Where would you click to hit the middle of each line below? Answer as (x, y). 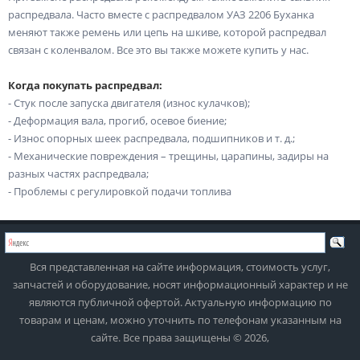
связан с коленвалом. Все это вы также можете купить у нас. (158, 49)
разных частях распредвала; (78, 173)
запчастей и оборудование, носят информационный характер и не (180, 284)
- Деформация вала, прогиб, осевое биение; (117, 120)
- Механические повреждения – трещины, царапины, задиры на (168, 155)
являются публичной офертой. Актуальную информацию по (180, 302)
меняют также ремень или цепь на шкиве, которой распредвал (167, 32)
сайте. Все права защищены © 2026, (180, 337)
